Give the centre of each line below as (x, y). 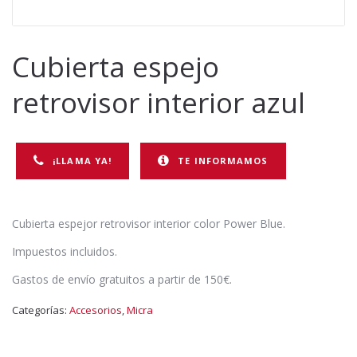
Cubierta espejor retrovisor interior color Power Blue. (149, 223)
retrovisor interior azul (159, 102)
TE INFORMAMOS (223, 160)
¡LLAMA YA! (82, 160)
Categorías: (41, 310)
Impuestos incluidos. (65, 251)
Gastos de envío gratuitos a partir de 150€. (122, 279)
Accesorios (96, 310)
